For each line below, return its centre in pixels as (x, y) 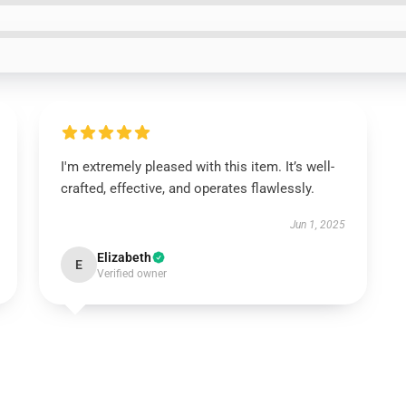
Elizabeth (124, 257)
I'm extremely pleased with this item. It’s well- (197, 167)
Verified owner (131, 274)
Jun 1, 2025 (318, 225)
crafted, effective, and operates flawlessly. (187, 188)
